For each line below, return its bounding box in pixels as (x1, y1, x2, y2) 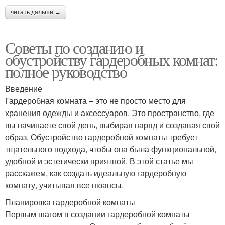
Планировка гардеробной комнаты (5, 196, 135, 208)
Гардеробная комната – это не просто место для (5, 94, 186, 106)
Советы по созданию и (5, 36, 143, 58)
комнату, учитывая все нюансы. (5, 179, 124, 191)
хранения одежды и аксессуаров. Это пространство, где (5, 106, 214, 119)
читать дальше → (11, 8, 61, 16)
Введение (5, 82, 42, 94)
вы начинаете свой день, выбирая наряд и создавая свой (5, 119, 220, 131)
